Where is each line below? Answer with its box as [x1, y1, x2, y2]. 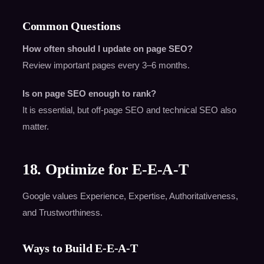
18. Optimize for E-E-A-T [22, 161, 189, 179]
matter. [22, 121, 49, 132]
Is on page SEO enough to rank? [22, 88, 156, 99]
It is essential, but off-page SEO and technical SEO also [22, 105, 236, 115]
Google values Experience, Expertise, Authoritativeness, [22, 191, 238, 202]
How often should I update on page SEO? [22, 44, 193, 54]
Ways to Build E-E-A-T [22, 242, 138, 255]
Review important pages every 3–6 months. [22, 60, 190, 71]
